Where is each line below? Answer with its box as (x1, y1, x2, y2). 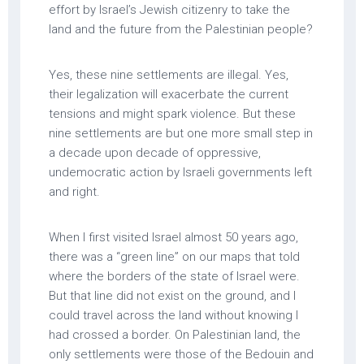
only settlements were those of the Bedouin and (49, 346, 314, 362)
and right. (49, 184, 100, 199)
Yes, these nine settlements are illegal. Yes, (49, 67, 288, 82)
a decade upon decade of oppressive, (49, 145, 261, 160)
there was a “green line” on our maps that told (49, 249, 300, 264)
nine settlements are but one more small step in (49, 125, 313, 141)
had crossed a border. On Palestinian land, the (49, 327, 301, 342)
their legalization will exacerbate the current (49, 86, 288, 102)
